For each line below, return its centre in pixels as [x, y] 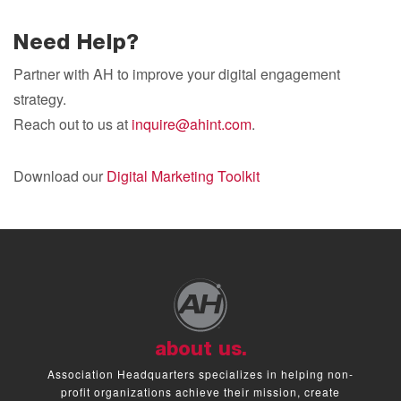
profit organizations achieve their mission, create [200, 392]
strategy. [42, 99]
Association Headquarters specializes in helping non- [200, 374]
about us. [200, 351]
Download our [60, 176]
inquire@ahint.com [192, 124]
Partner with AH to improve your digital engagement [177, 74]
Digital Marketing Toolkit [183, 176]
